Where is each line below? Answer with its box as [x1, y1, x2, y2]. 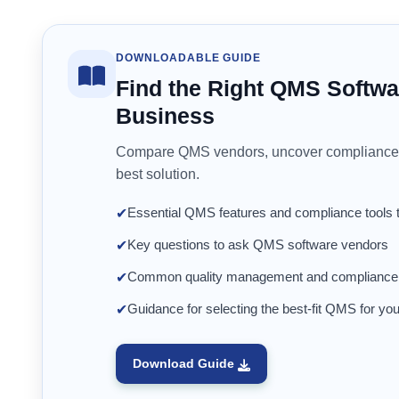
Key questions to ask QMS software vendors [127, 237, 388, 253]
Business [116, 103, 215, 129]
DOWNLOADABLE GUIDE [116, 52, 262, 65]
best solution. [116, 167, 199, 183]
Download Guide [133, 356, 238, 371]
